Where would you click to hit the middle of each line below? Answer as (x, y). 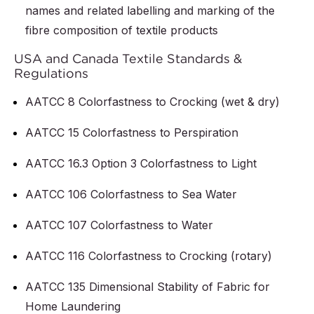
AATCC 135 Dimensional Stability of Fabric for (148, 287)
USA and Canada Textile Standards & (128, 59)
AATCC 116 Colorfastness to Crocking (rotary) (149, 256)
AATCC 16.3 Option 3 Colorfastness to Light (141, 164)
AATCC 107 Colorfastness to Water (119, 225)
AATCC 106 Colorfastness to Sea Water (131, 194)
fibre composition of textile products (122, 30)
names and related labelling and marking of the (150, 11)
